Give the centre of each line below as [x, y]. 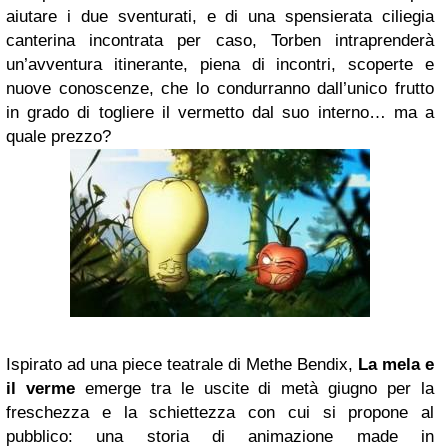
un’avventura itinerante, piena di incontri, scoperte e [220, 64]
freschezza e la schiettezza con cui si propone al [220, 412]
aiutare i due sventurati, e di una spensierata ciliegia [220, 16]
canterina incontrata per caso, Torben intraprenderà [220, 40]
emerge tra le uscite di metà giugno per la [254, 388]
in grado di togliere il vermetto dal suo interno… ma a [220, 112]
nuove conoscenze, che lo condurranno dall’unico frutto [220, 88]
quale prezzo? [58, 136]
